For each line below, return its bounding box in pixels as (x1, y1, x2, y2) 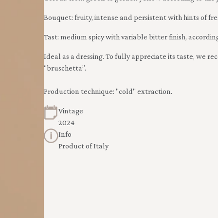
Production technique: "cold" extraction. (43, 87, 172, 95)
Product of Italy (58, 142, 109, 150)
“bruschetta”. (43, 64, 86, 72)
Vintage (58, 107, 83, 115)
